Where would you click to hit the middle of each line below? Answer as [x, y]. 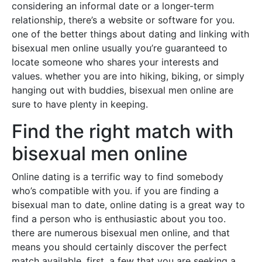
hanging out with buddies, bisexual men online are [123, 90]
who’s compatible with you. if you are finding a [115, 191]
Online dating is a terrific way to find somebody [118, 177]
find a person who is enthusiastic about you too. [119, 219]
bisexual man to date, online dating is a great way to [128, 205]
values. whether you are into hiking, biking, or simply [128, 76]
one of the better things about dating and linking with [130, 34]
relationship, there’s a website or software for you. [123, 20]
